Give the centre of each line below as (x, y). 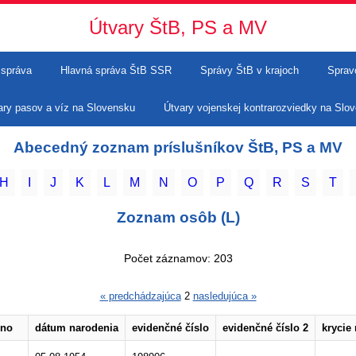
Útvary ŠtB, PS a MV (178, 27)
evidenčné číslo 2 (265, 328)
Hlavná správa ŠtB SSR (116, 70)
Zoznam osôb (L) (178, 217)
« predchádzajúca (140, 296)
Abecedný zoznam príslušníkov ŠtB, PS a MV (178, 147)
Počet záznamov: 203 (178, 258)
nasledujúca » (224, 296)
